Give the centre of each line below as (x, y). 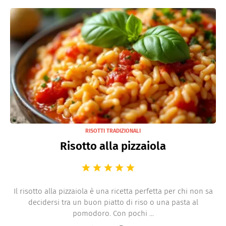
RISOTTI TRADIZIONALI (113, 131)
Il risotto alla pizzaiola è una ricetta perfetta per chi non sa (113, 191)
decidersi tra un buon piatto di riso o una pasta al (113, 202)
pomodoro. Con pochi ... (113, 213)
